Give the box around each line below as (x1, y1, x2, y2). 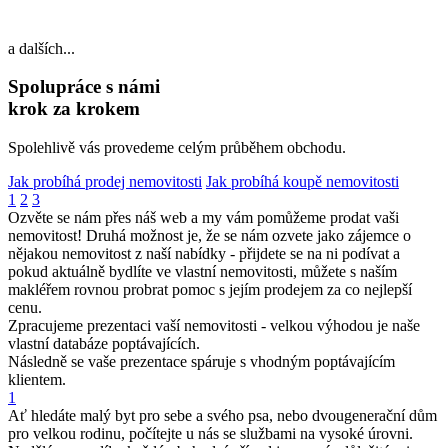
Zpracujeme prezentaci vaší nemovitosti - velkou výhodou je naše (8, 317, 420, 335)
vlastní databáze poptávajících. (8, 335, 200, 353)
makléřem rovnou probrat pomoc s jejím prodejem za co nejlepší (8, 281, 412, 299)
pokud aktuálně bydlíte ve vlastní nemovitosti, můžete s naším (8, 263, 397, 281)
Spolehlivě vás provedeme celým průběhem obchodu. (8, 139, 346, 157)
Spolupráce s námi (8, 76, 160, 98)
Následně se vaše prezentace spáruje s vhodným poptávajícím (8, 353, 395, 371)
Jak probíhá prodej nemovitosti (8, 173, 202, 191)
